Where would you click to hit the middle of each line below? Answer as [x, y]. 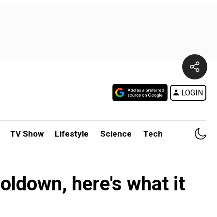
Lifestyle [72, 134]
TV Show [27, 134]
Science [116, 134]
